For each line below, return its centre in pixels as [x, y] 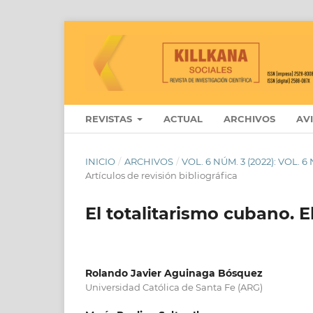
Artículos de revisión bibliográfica [161, 175]
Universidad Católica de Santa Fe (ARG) [174, 287]
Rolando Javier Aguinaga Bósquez [174, 273]
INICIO [100, 161]
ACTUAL [183, 118]
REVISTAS [110, 118]
